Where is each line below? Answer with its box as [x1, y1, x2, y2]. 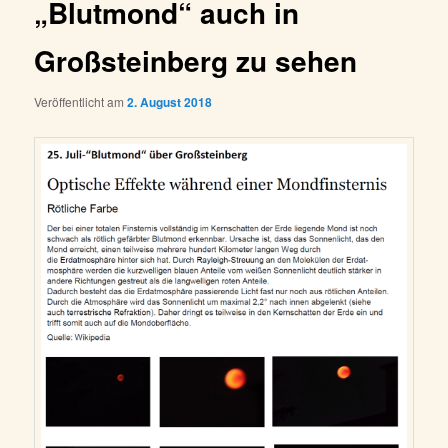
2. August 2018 [127, 92, 213, 111]
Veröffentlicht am [34, 92, 128, 110]
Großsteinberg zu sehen [34, 39, 358, 81]
